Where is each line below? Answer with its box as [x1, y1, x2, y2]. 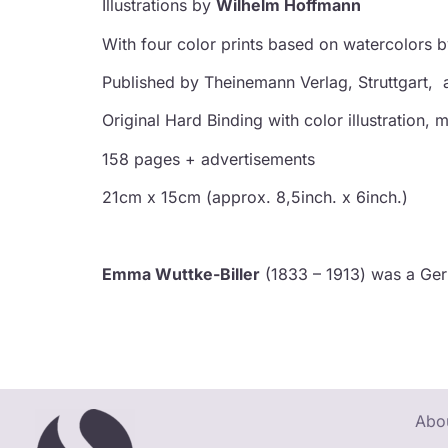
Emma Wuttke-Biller [102, 263, 260, 284]
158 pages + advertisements [102, 148, 315, 169]
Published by [102, 71, 204, 92]
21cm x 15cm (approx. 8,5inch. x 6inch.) [102, 187, 408, 208]
